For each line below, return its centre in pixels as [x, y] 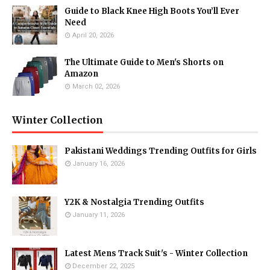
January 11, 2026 [99, 215]
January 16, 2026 [99, 164]
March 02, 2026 [96, 86]
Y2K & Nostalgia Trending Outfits [134, 202]
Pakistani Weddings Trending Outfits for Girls [161, 151]
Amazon [81, 74]
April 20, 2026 [93, 35]
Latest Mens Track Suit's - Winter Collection [156, 253]
